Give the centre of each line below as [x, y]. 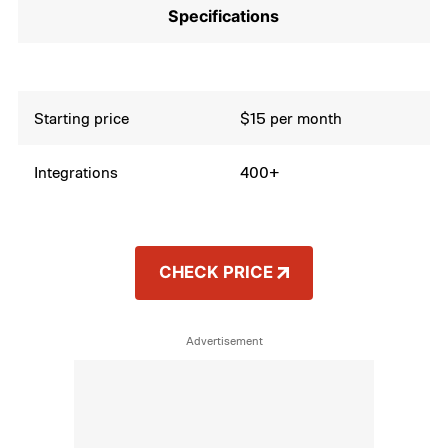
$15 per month [291, 117]
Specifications [224, 15]
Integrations [76, 171]
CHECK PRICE [215, 272]
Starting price [82, 117]
